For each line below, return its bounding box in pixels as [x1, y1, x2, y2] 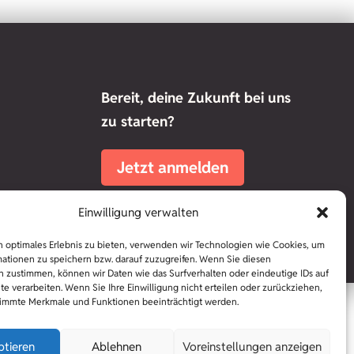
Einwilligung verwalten [77, 205, 198, 220]
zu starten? [101, 112, 175, 131]
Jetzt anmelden [117, 157, 229, 179]
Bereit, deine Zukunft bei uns [101, 88, 292, 107]
